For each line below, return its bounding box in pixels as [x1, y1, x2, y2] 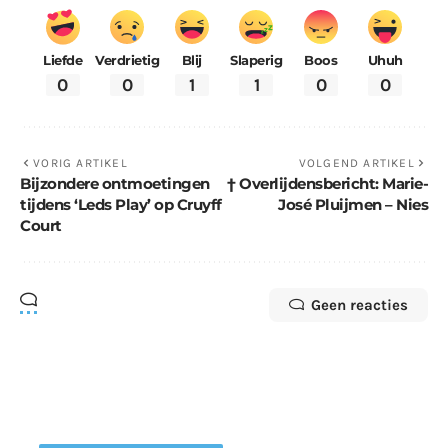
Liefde [43, 52, 83, 68]
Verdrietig [95, 52, 160, 68]
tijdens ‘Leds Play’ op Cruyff [20, 195, 222, 215]
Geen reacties [311, 296, 408, 315]
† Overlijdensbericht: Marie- [227, 174, 428, 194]
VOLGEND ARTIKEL [298, 156, 415, 171]
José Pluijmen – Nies [278, 195, 428, 215]
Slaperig [230, 52, 283, 68]
